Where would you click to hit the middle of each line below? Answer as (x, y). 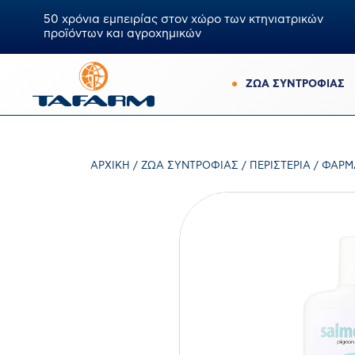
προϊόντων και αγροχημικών (122, 34)
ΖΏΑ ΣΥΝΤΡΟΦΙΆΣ (190, 166)
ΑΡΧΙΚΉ (110, 166)
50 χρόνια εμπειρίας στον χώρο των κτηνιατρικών (183, 19)
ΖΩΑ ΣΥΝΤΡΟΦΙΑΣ (295, 84)
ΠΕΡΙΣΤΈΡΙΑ (280, 166)
